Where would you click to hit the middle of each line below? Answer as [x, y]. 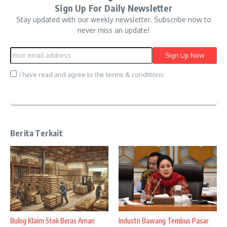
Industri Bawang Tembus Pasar [163, 221]
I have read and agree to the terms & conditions [91, 74]
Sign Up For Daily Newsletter [113, 8]
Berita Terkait [36, 133]
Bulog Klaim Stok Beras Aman [52, 221]
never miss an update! [113, 30]
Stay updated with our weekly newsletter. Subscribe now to [113, 19]
